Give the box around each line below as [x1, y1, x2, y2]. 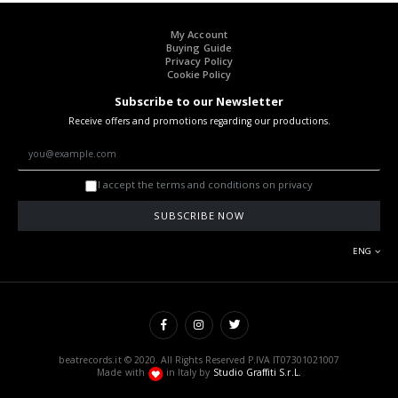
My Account [171, 28, 227, 42]
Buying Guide [166, 41, 232, 55]
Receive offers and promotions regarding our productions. [68, 115, 330, 128]
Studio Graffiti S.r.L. [212, 366, 301, 379]
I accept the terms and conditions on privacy [98, 178, 313, 192]
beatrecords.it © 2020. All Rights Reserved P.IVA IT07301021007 [58, 354, 340, 367]
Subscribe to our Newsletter [115, 93, 283, 110]
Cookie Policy [166, 68, 232, 82]
